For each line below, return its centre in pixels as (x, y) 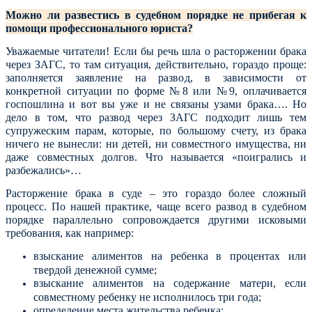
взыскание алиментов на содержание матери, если (170, 283)
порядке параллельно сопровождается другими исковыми (156, 220)
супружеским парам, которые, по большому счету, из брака (156, 131)
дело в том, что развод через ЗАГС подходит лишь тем (156, 117)
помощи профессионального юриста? (99, 28)
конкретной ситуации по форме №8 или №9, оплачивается (156, 91)
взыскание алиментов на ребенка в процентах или (170, 256)
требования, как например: (70, 233)
